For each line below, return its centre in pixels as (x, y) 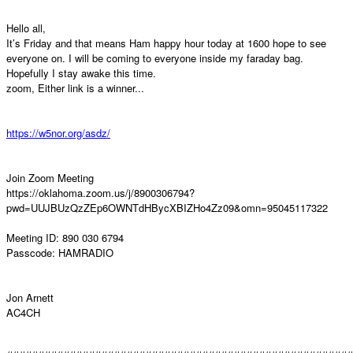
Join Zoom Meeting (50, 178)
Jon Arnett (30, 297)
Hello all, (26, 28)
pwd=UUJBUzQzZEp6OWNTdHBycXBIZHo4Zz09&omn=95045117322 (167, 208)
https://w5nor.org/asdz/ (58, 133)
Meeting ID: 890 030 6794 (65, 238)
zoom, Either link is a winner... (75, 88)
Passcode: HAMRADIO (60, 253)
